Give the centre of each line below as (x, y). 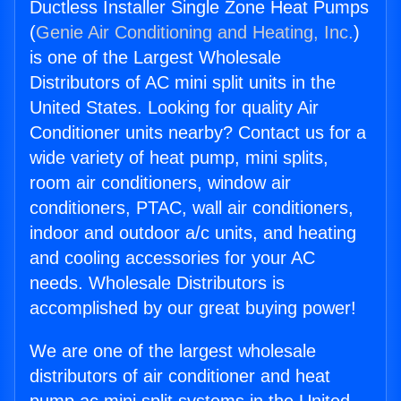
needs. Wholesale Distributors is (157, 283)
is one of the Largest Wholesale (155, 58)
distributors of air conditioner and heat (180, 376)
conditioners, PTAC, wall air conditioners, (192, 208)
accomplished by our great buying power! (193, 308)
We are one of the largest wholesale (173, 351)
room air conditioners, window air (160, 183)
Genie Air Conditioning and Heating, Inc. (195, 33)
